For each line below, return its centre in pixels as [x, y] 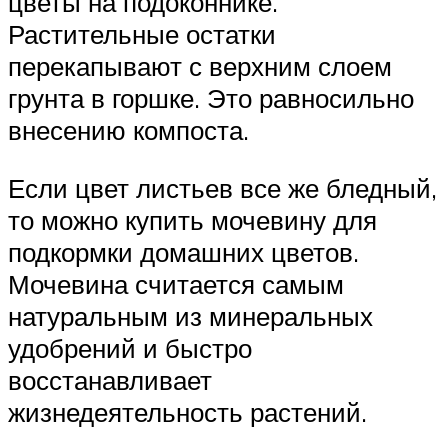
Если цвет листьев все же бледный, [222, 187]
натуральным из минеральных [190, 315]
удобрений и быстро [130, 347]
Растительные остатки [142, 34]
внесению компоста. [128, 130]
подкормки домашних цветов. [183, 251]
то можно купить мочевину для [192, 219]
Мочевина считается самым [176, 283]
